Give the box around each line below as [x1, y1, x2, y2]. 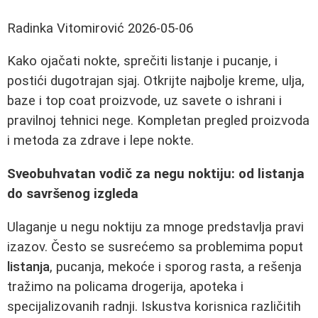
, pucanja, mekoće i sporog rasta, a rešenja [50, 258, 302, 275]
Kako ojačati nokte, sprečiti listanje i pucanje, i [7, 53, 278, 70]
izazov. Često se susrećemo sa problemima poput [7, 238, 303, 255]
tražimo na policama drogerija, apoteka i [7, 278, 243, 295]
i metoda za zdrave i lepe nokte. [7, 133, 194, 149]
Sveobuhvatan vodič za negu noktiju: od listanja [7, 166, 305, 182]
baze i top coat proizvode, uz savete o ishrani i [7, 93, 282, 109]
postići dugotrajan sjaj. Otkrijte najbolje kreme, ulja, [7, 73, 305, 89]
